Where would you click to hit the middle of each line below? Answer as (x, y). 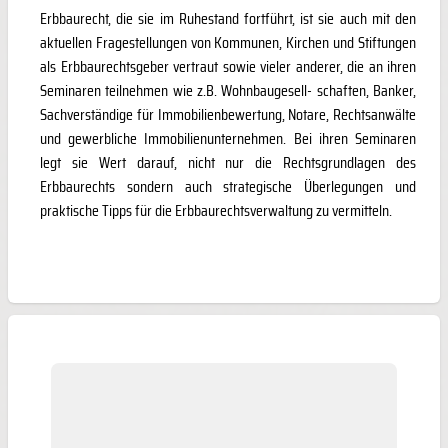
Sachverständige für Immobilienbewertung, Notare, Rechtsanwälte (228, 115)
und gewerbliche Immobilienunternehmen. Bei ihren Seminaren (228, 139)
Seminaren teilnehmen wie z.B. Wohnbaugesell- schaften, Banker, (228, 91)
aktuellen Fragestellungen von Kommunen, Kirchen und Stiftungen (228, 43)
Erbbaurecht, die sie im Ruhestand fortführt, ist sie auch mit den (228, 19)
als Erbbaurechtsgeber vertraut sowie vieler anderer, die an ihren (228, 67)
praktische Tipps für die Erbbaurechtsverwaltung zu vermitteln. (216, 211)
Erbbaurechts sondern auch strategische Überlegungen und (228, 187)
